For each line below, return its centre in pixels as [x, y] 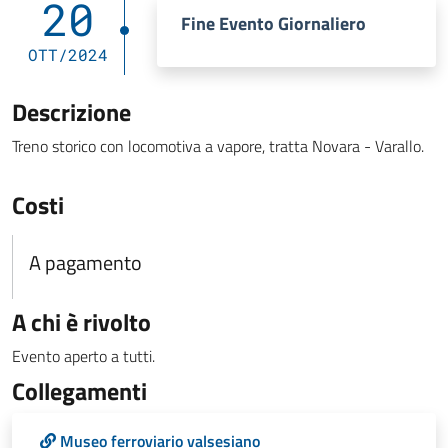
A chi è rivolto [81, 322]
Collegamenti [79, 391]
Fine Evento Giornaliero [273, 23]
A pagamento [85, 262]
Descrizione [71, 112]
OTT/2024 [68, 54]
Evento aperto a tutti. [83, 356]
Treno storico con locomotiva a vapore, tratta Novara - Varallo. [218, 146]
